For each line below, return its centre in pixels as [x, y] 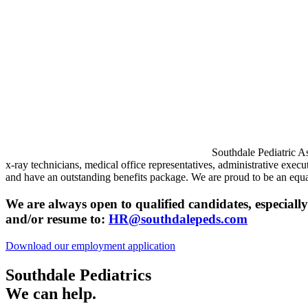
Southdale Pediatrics [78, 275]
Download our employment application [90, 245]
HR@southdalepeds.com [178, 219]
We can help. [51, 293]
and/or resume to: [57, 219]
